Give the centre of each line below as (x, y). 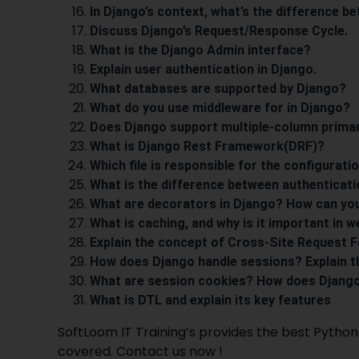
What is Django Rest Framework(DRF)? (207, 146)
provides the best (254, 332)
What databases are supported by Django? (218, 88)
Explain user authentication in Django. (203, 69)
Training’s (165, 332)
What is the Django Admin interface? (200, 50)
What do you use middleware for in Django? (220, 107)
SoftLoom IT (97, 332)
